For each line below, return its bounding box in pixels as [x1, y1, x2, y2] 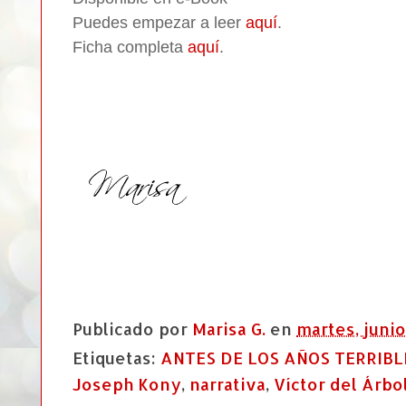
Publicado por [72, 317, 192, 339]
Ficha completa [72, 37, 188, 56]
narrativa [189, 373, 266, 395]
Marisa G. [192, 317, 266, 339]
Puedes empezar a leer [72, 13, 246, 32]
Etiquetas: [72, 347, 160, 369]
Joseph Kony [72, 373, 181, 395]
